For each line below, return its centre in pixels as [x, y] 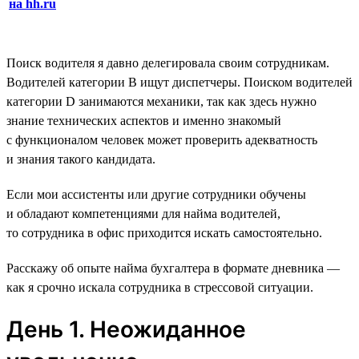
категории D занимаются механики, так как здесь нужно [161, 101]
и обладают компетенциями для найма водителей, [143, 213]
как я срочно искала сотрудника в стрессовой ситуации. [160, 287]
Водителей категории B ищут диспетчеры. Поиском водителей [179, 82]
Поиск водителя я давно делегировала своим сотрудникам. [168, 63]
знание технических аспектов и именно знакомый [144, 120]
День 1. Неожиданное [126, 329]
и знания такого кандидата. [81, 159]
